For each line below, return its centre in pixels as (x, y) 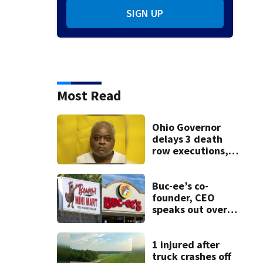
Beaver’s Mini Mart (195, 221)
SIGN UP (145, 14)
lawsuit (169, 232)
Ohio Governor (186, 127)
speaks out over (189, 209)
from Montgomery (194, 162)
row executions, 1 (194, 150)
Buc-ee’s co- (180, 186)
